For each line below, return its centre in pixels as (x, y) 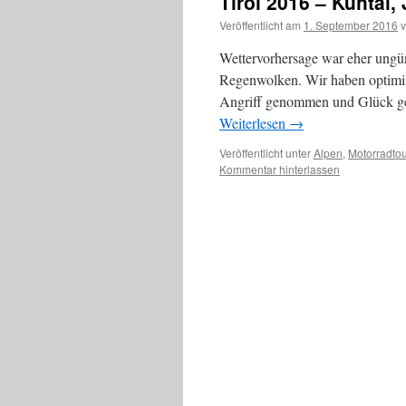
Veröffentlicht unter (265, 153)
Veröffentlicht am (260, 25)
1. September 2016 (351, 25)
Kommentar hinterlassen (280, 169)
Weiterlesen (254, 123)
